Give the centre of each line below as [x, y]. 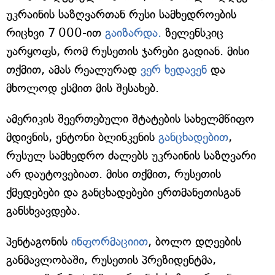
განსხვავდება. [43, 211]
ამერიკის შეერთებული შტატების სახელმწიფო [130, 119]
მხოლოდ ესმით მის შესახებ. [83, 88]
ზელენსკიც [192, 33]
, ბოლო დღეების [195, 242]
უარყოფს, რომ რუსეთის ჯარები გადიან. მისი [128, 51]
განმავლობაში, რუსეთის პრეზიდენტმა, [111, 260]
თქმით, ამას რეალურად [73, 70]
